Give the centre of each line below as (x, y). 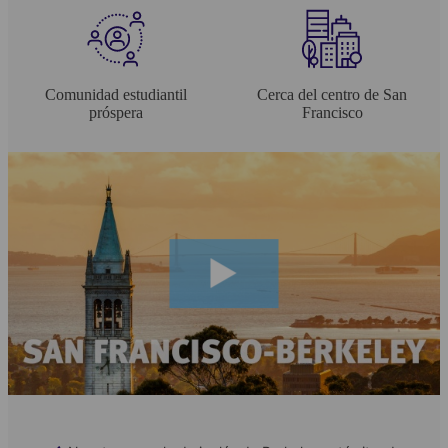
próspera (116, 113)
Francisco (332, 113)
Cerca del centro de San (332, 95)
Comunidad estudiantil (116, 95)
